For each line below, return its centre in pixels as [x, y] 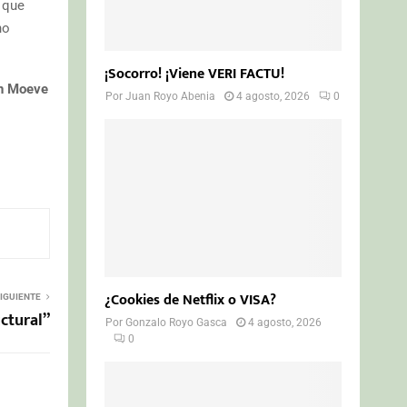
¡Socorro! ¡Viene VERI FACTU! [195, 74]
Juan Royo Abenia [171, 96]
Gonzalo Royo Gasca [177, 322]
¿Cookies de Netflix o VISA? [191, 300]
